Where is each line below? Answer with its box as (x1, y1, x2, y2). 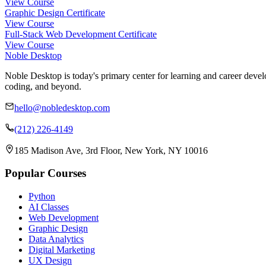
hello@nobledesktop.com (14, 102, 110, 113)
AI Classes (28, 202, 69, 213)
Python (28, 191, 55, 202)
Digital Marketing (28, 245, 95, 255)
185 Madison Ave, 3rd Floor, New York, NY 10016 (14, 145, 208, 156)
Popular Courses (5, 167, 86, 180)
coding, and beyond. (5, 81, 81, 91)
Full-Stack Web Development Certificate (5, 28, 157, 39)
